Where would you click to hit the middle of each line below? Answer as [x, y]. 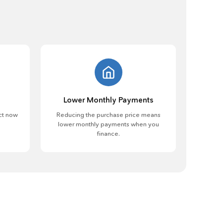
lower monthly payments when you [108, 124]
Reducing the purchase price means [108, 114]
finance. [108, 133]
